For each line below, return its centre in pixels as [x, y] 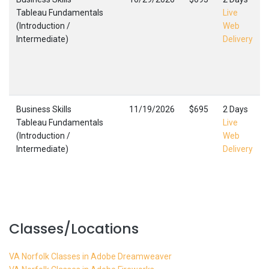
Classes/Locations [74, 228]
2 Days [235, 109]
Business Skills [44, 109]
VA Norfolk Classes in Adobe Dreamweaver [90, 256]
